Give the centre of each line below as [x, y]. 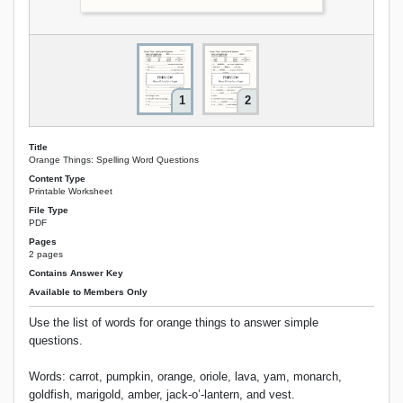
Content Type [57, 178]
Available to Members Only [88, 292]
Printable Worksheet [71, 191]
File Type [49, 210]
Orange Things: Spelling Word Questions [114, 159]
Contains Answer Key [76, 273]
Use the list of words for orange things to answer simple [174, 323]
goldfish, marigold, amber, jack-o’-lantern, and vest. [162, 394]
